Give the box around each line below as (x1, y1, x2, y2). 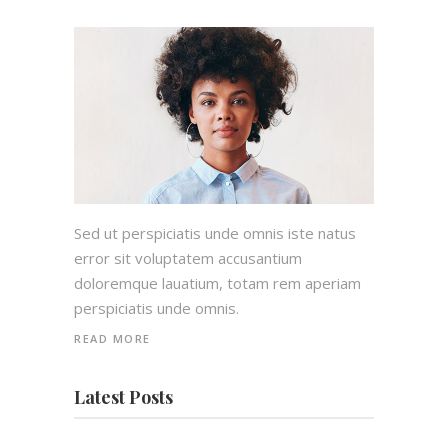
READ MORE (74, 331, 151, 346)
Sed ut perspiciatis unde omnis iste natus (74, 223, 356, 243)
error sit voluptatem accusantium (74, 248, 302, 268)
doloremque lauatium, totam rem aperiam (74, 273, 361, 293)
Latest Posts (74, 385, 173, 409)
